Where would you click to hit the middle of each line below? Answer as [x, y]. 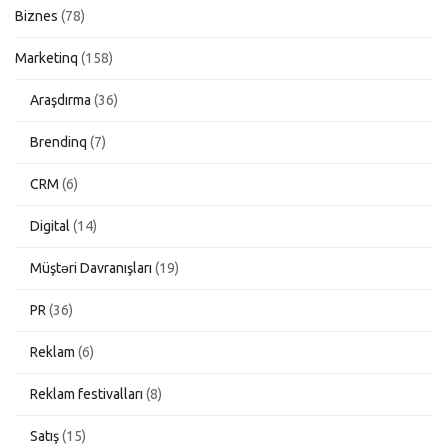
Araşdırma [60, 99]
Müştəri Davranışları [91, 267]
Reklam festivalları [86, 393]
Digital [50, 225]
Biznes [36, 15]
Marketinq [46, 57]
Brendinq [58, 141]
